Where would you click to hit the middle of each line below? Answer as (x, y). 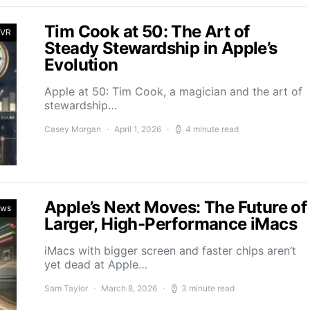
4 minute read (212, 129)
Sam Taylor (66, 288)
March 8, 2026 (129, 288)
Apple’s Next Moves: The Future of (176, 207)
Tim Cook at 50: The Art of (147, 31)
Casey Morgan (73, 129)
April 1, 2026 (138, 129)
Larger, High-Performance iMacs (171, 224)
